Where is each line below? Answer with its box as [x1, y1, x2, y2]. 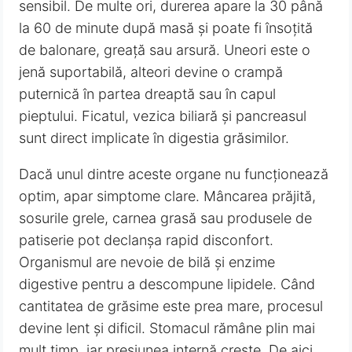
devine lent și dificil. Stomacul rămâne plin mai [19, 319, 316, 336]
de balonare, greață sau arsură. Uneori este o [19, 41, 311, 58]
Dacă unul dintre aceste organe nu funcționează [19, 165, 329, 182]
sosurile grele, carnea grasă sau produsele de [19, 209, 313, 226]
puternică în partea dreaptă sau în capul [19, 85, 277, 102]
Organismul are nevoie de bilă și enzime [19, 253, 276, 270]
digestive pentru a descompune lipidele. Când [19, 275, 316, 292]
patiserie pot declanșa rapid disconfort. [19, 231, 274, 248]
